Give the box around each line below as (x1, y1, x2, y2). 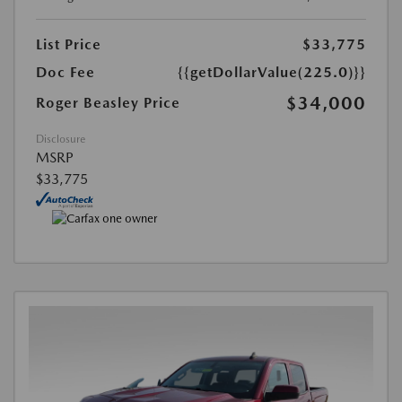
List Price (36, 36, 101, 54)
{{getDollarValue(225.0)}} (178, 64, 366, 82)
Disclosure (36, 133, 85, 146)
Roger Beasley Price (36, 94, 180, 112)
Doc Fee (36, 64, 95, 82)
